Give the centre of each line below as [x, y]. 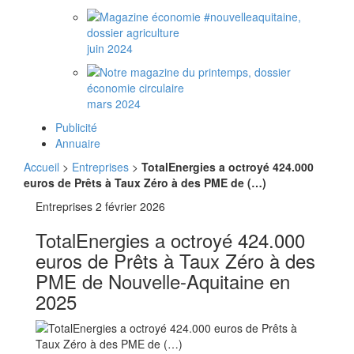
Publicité [76, 127]
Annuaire [78, 143]
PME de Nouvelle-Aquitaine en [163, 281]
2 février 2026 [130, 206]
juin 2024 [110, 48]
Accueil [43, 167]
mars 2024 [114, 104]
